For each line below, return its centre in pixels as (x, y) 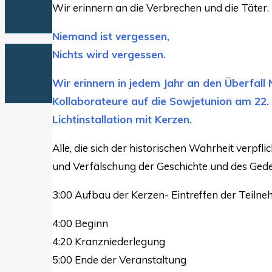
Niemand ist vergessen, (111, 36)
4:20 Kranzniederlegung (109, 241)
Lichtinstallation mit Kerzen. (122, 119)
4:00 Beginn (80, 223)
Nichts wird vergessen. (109, 54)
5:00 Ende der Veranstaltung (119, 259)
